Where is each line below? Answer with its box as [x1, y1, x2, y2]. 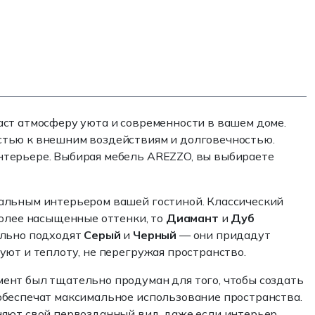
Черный [133, 228, 177, 242]
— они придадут [176, 228, 271, 242]
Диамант [165, 211, 219, 225]
